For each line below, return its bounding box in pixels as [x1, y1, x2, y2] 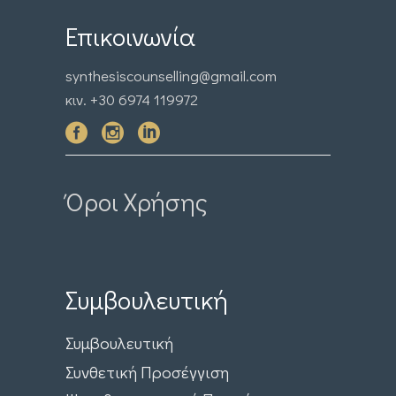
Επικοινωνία [65, 19, 195, 53]
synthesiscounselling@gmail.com [65, 65, 277, 86]
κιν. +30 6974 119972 [65, 88, 198, 110]
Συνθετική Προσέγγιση [65, 361, 229, 384]
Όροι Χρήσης [65, 185, 208, 219]
